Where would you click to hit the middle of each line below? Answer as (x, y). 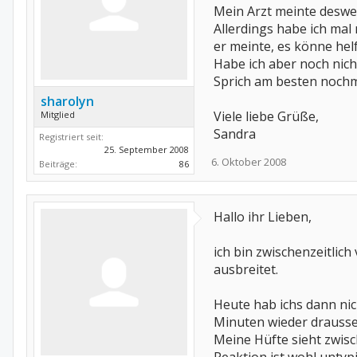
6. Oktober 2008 (249, 162)
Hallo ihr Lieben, (263, 217)
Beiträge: (58, 164)
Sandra (235, 134)
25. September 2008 (147, 149)
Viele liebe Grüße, (266, 116)
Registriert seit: (71, 137)
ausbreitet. (246, 269)
